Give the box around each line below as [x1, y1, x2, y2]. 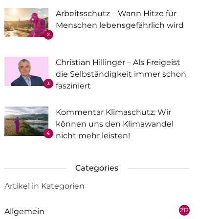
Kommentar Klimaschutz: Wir [55, 108, 171, 117]
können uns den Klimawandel [55, 119, 174, 129]
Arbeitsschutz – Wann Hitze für [55, 9, 176, 18]
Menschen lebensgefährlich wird [55, 21, 184, 30]
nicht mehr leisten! [55, 131, 130, 140]
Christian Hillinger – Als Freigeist [55, 58, 180, 67]
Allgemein [4, 207, 44, 216]
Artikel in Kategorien [4, 181, 85, 191]
